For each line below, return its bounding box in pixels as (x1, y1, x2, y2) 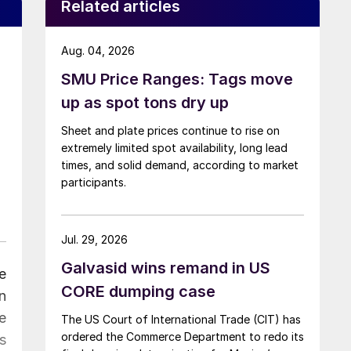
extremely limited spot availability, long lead (61, 140, 288, 154)
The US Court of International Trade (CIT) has (61, 312, 301, 326)
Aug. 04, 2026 (61, 43, 135, 57)
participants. (61, 175, 126, 189)
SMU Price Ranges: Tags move (61, 69, 293, 89)
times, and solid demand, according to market (61, 157, 299, 172)
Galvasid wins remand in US (61, 258, 270, 277)
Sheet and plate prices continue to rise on (61, 123, 280, 137)
